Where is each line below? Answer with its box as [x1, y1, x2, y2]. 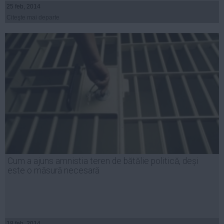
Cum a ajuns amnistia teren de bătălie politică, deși [7, 156, 198, 166]
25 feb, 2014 [6, 3, 40, 10]
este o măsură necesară [7, 165, 99, 176]
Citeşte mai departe [6, 14, 59, 21]
